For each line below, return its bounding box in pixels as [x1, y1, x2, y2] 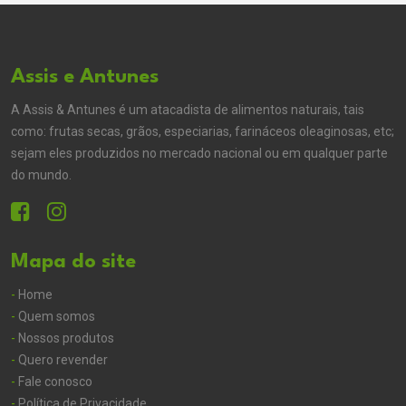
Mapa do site [11, 252, 136, 273]
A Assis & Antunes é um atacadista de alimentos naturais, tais [11, 102, 364, 118]
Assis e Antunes [11, 67, 159, 88]
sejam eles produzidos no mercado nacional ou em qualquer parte [11, 146, 388, 161]
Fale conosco [15, 374, 92, 390]
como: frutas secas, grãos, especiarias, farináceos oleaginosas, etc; [11, 124, 394, 140]
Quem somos [15, 309, 95, 324]
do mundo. [11, 168, 72, 183]
